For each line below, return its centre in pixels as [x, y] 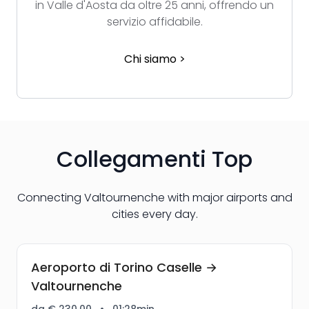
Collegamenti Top [154, 159]
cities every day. [154, 214]
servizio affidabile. [154, 21]
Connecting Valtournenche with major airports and [154, 197]
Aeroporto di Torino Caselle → [124, 267]
